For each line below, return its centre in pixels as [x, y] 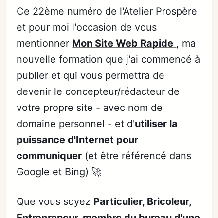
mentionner [45, 43]
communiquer [49, 156]
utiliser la [156, 124]
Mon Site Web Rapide [123, 43]
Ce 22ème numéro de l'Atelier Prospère [107, 11]
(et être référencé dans [137, 156]
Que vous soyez [55, 201]
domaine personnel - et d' [76, 124]
